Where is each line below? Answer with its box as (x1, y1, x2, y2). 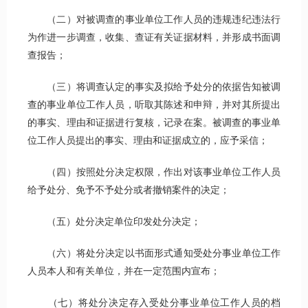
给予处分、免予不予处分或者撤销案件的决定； (27, 185, 230, 196)
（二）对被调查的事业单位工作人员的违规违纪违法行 (27, 14, 280, 25)
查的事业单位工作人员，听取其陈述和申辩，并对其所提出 (27, 100, 280, 111)
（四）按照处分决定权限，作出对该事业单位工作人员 (27, 167, 280, 178)
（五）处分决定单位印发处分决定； (27, 217, 201, 228)
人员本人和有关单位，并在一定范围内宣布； (27, 266, 220, 277)
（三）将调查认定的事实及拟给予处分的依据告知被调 (27, 82, 280, 93)
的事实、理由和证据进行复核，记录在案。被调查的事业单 (27, 118, 280, 129)
